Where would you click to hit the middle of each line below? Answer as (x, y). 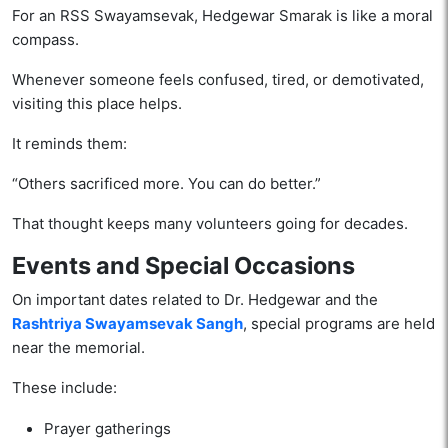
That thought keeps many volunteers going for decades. (210, 224)
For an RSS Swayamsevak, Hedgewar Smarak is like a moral (222, 16)
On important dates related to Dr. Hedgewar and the (195, 300)
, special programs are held (339, 324)
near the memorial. (78, 348)
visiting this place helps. (97, 104)
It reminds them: (69, 144)
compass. (45, 40)
